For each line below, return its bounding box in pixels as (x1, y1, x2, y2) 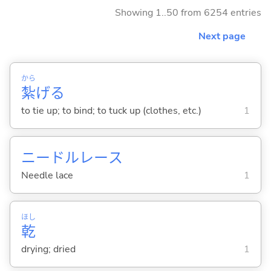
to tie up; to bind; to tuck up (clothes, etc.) (21, 103, 201, 117)
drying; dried (21, 242, 76, 256)
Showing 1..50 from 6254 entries (115, 5, 261, 19)
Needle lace (21, 168, 73, 182)
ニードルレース (21, 148, 123, 168)
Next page (198, 29, 246, 43)
